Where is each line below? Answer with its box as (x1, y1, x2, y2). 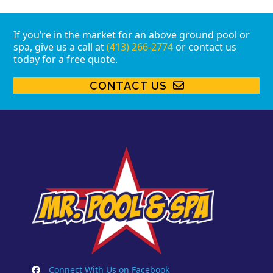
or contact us (173, 40, 237, 54)
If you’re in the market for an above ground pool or (13, 27, 250, 41)
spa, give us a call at (13, 40, 107, 54)
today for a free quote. (13, 52, 118, 66)
